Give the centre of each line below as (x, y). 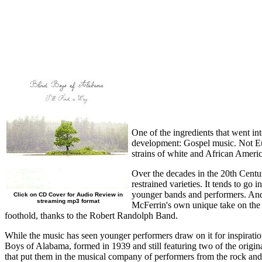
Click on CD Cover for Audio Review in (68, 194)
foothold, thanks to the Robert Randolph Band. (91, 215)
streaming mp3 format (68, 201)
